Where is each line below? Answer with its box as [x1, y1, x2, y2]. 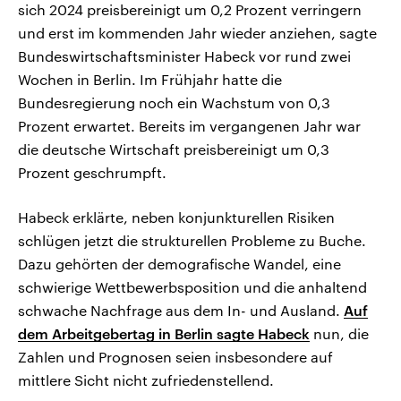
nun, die [310, 325, 369, 343]
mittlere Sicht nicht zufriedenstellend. [18, 371, 274, 389]
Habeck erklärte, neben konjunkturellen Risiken [18, 209, 335, 226]
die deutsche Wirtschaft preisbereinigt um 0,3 [18, 141, 329, 158]
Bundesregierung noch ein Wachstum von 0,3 [18, 94, 330, 112]
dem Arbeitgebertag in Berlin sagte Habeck [18, 325, 310, 343]
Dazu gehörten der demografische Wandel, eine [18, 255, 341, 273]
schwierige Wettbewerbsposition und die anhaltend [18, 278, 367, 296]
